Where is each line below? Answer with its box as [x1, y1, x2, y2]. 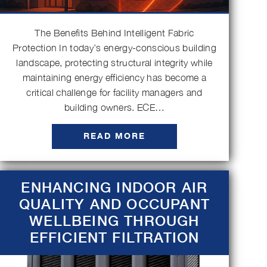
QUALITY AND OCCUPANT [19, 195, 210, 213]
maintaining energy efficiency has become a [22, 72, 207, 83]
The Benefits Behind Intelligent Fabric [35, 27, 194, 38]
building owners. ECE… [64, 102, 165, 113]
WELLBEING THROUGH [29, 212, 200, 229]
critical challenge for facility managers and [26, 87, 203, 98]
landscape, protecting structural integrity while [16, 57, 213, 68]
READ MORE [83, 129, 145, 143]
